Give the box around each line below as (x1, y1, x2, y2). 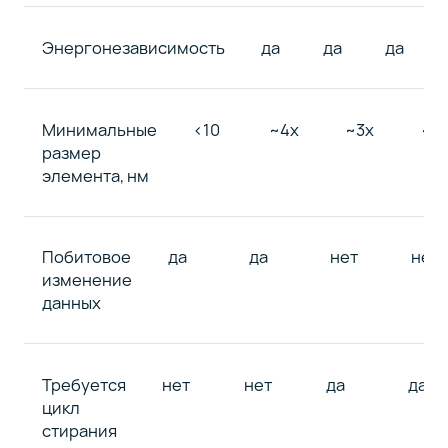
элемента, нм (41, 163, 149, 187)
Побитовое (41, 245, 131, 269)
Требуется (41, 372, 126, 396)
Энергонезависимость (41, 36, 225, 60)
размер (41, 140, 101, 164)
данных (41, 291, 101, 315)
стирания (41, 418, 117, 442)
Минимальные (41, 117, 157, 141)
